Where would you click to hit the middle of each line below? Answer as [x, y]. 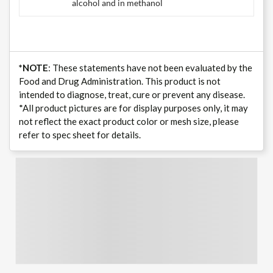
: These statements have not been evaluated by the [150, 68]
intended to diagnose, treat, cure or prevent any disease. [132, 95]
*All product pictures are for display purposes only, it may [133, 108]
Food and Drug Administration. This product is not [120, 81]
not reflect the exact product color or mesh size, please [129, 122]
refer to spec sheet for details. [80, 135]
